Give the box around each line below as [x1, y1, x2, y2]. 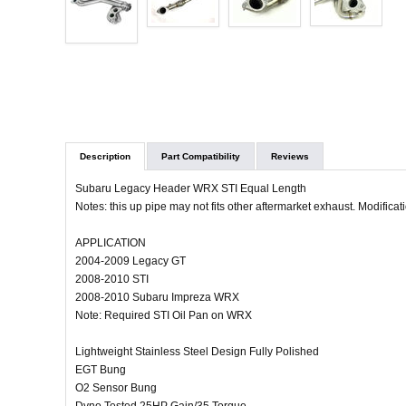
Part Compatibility [161, 151, 240, 162]
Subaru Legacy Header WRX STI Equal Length [75, 182, 306, 196]
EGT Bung [75, 363, 126, 377]
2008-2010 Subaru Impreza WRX [75, 291, 239, 304]
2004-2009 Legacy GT [75, 255, 186, 268]
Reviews [271, 151, 309, 162]
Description [80, 151, 130, 162]
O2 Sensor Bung [75, 382, 157, 395]
